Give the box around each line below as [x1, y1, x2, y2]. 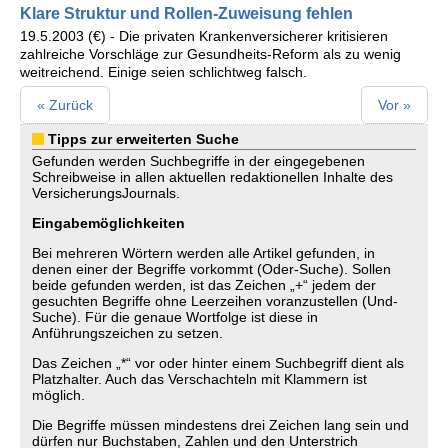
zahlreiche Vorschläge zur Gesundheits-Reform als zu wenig [20, 46, 401, 62]
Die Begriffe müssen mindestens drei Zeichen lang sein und [32, 417, 409, 433]
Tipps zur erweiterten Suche [48, 131, 239, 147]
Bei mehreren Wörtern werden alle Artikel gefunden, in [32, 245, 375, 261]
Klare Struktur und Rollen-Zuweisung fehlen [20, 5, 353, 22]
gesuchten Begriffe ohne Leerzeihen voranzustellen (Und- [32, 293, 398, 309]
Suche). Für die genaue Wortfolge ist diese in [32, 309, 318, 325]
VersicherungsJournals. [32, 185, 180, 201]
